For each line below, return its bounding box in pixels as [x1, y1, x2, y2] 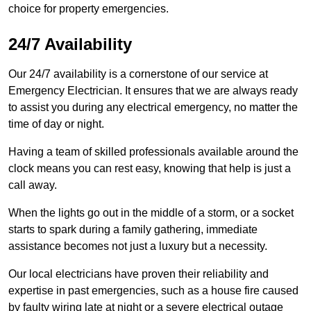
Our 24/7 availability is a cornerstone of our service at [8, 68, 268, 81]
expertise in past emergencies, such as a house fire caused [8, 285, 299, 297]
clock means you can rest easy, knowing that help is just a [8, 162, 291, 175]
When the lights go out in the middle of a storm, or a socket [8, 207, 294, 219]
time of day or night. [8, 118, 104, 131]
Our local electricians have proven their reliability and [8, 268, 269, 280]
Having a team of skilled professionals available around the [8, 146, 299, 158]
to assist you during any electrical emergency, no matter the [8, 101, 298, 114]
